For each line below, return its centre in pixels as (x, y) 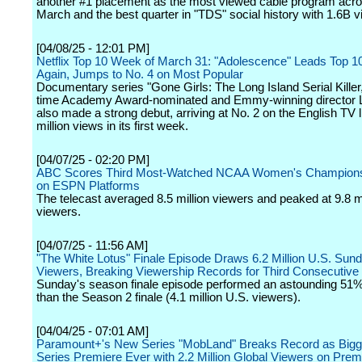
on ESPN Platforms (88, 186)
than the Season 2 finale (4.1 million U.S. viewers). (168, 297)
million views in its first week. (112, 126)
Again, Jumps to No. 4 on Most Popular (140, 74)
